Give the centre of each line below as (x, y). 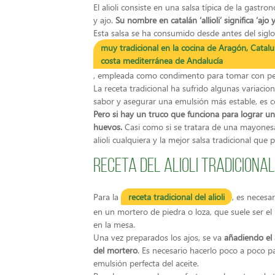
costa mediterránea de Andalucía (162, 61)
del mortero (115, 250)
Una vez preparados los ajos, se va (159, 237)
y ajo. (104, 20)
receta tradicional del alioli (176, 196)
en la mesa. (114, 224)
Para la (107, 196)
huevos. (108, 127)
